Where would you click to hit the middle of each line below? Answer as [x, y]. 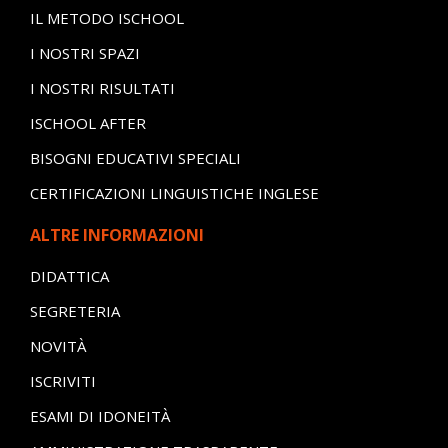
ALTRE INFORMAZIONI [116, 234]
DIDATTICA [69, 275]
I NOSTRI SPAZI [84, 52]
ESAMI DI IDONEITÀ [99, 415]
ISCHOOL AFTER [87, 122]
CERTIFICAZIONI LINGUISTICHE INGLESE [174, 192]
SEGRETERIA [74, 310]
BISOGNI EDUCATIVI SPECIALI [135, 157]
